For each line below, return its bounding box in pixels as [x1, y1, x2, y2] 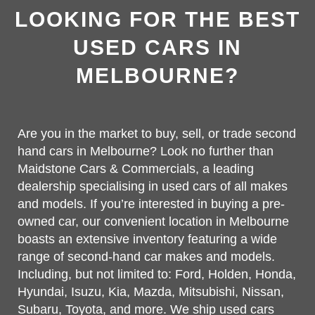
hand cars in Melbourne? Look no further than [18, 144, 274, 158]
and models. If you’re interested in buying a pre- [18, 197, 285, 211]
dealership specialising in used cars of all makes [18, 179, 288, 193]
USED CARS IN [73, 36, 242, 59]
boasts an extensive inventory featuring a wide [18, 232, 277, 246]
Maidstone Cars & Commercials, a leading [18, 162, 254, 176]
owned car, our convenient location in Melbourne [18, 214, 289, 229]
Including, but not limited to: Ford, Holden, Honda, [18, 267, 296, 281]
